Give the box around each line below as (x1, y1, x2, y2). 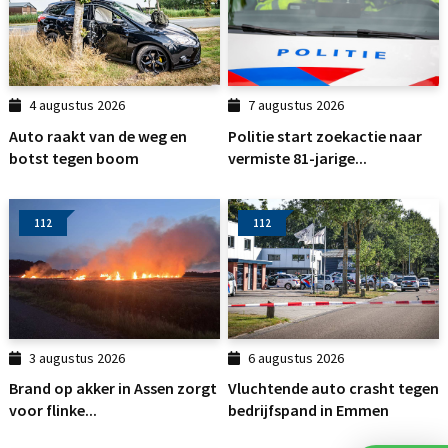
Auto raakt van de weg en (9, 125, 187, 146)
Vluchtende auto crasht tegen (228, 377, 439, 398)
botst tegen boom (9, 147, 139, 168)
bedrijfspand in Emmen (228, 399, 389, 420)
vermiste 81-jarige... (228, 147, 367, 168)
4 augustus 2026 (29, 96, 126, 115)
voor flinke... (9, 399, 97, 420)
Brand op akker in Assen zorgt (9, 377, 217, 398)
